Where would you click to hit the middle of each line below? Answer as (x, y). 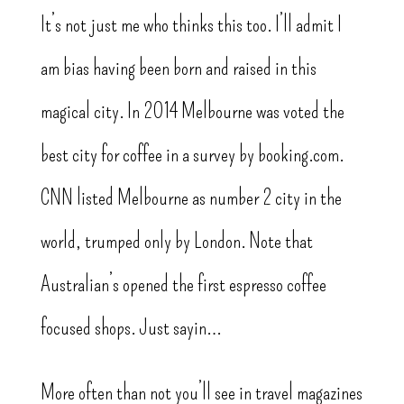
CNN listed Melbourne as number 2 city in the (191, 198)
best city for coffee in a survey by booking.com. (192, 155)
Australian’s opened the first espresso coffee (183, 285)
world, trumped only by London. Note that (176, 241)
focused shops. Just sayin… (131, 328)
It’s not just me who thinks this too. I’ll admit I (191, 25)
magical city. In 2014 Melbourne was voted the (192, 111)
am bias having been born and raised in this (178, 68)
